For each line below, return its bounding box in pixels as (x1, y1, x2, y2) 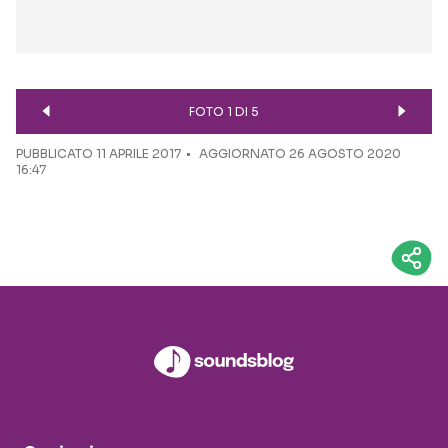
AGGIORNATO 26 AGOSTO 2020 (196, 146, 401, 162)
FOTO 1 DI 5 (189, 103, 259, 119)
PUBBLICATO (16, 146, 96, 162)
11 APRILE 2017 (96, 146, 181, 162)
